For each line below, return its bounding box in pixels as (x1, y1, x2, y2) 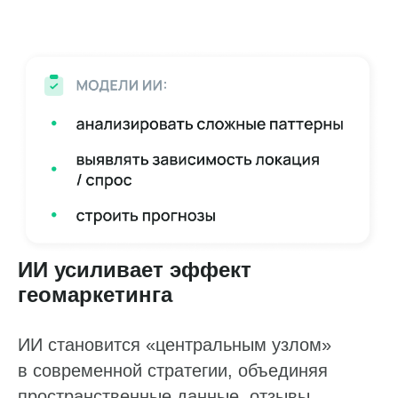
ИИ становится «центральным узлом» (18, 334, 331, 354)
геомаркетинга (18, 282, 172, 306)
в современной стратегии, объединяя (18, 360, 328, 380)
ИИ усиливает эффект (18, 257, 251, 282)
